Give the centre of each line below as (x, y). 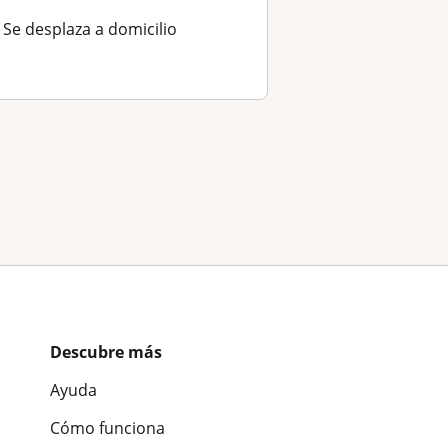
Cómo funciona (107, 427)
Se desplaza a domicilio (89, 28)
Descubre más (106, 351)
